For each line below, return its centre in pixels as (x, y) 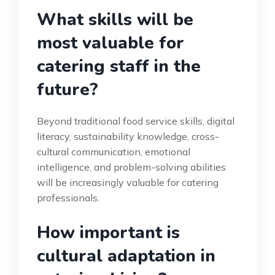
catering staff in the (119, 67)
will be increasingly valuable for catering (128, 183)
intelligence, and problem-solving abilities (131, 167)
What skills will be (115, 20)
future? (68, 90)
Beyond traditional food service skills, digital (136, 121)
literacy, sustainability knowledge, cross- (128, 137)
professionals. (68, 198)
